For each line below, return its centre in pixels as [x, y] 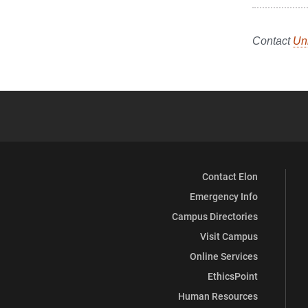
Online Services [224, 256]
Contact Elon [230, 176]
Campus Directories [215, 216]
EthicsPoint [233, 276]
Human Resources [218, 296]
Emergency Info [224, 196]
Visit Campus [229, 236]
